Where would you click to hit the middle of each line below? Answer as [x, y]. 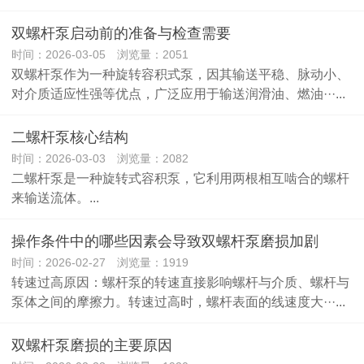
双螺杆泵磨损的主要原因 [92, 345]
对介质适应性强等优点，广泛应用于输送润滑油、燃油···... [178, 93]
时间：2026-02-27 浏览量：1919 [100, 262]
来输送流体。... [55, 197]
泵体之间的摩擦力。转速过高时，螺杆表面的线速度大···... [178, 301]
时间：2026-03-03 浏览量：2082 [100, 158]
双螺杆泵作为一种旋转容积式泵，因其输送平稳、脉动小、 [180, 74]
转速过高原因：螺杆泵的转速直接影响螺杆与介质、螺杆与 [180, 282]
